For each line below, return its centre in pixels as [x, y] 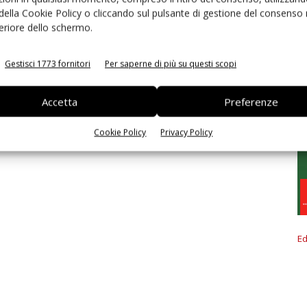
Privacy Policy [187, 132]
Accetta [59, 101]
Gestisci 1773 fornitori [48, 64]
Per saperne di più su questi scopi [171, 64]
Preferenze [251, 101]
